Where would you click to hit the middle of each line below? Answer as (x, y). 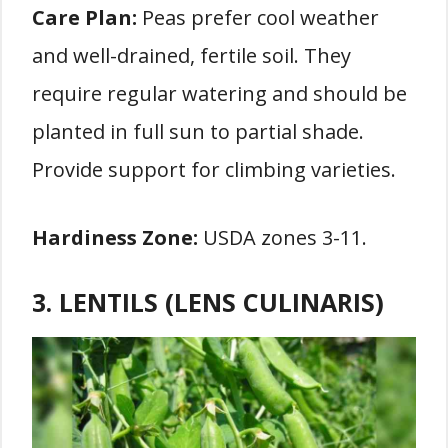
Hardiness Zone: (115, 237)
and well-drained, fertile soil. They (191, 55)
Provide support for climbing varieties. (214, 169)
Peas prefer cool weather (258, 17)
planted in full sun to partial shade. (198, 131)
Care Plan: (84, 17)
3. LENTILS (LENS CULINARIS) (208, 302)
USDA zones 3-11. (282, 237)
